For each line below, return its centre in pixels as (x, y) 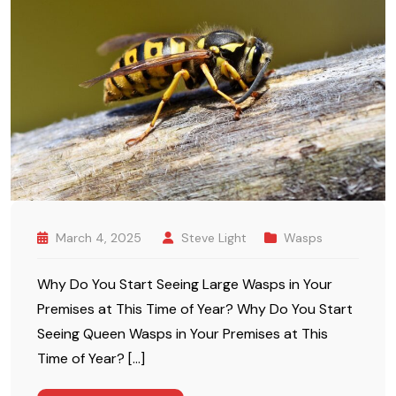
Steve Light (214, 237)
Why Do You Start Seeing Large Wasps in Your (185, 284)
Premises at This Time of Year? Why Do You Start (195, 308)
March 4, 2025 (99, 237)
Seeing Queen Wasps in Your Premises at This (183, 333)
